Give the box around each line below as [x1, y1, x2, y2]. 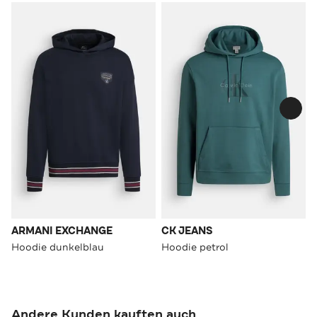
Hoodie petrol [161, 240, 229, 253]
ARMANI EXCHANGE [11, 224, 113, 238]
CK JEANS [161, 224, 213, 238]
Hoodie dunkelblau [11, 240, 104, 253]
